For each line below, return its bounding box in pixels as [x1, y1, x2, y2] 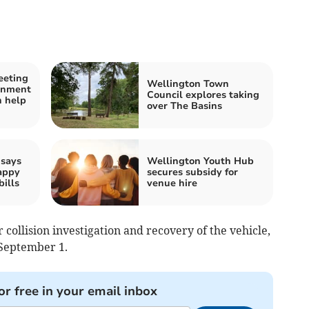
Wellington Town [147, 77, 229, 91]
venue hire [147, 177, 197, 190]
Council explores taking [147, 88, 259, 102]
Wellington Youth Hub [147, 154, 254, 168]
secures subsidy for [147, 166, 238, 179]
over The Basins [147, 99, 222, 113]
